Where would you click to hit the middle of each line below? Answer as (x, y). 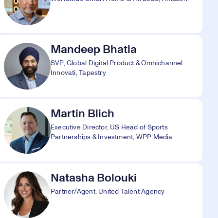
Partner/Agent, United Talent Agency (108, 192)
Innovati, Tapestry (78, 73)
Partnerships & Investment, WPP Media (112, 137)
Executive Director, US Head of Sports (109, 127)
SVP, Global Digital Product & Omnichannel (117, 63)
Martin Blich (82, 114)
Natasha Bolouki (94, 178)
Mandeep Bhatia (94, 50)
